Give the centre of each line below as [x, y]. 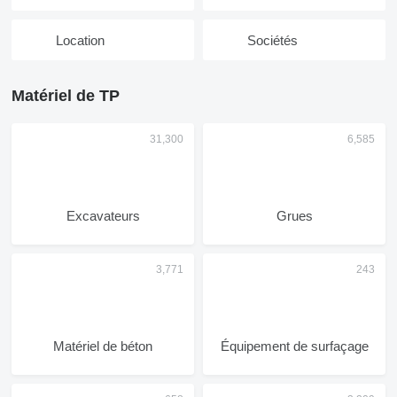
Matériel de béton [103, 346]
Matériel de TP [66, 96]
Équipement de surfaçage [294, 346]
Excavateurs [103, 216]
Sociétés [272, 40]
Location [80, 40]
